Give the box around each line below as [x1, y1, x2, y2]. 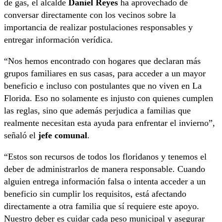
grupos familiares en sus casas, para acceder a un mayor [4, 68, 206, 79]
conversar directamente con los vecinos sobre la [4, 10, 176, 20]
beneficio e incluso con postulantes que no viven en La [4, 81, 202, 91]
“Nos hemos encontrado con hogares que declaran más [4, 56, 201, 66]
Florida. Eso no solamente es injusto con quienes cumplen [4, 93, 213, 104]
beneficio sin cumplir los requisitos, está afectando [4, 189, 186, 199]
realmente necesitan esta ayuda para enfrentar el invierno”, [4, 118, 215, 128]
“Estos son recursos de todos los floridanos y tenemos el [4, 152, 207, 162]
